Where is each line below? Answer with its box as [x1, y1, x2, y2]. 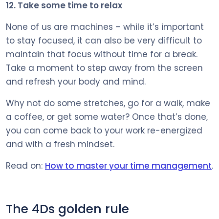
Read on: [6, 159, 45, 172]
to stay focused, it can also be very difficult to [6, 34, 202, 46]
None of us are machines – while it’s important [6, 21, 204, 33]
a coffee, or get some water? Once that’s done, [6, 110, 208, 123]
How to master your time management [45, 159, 212, 172]
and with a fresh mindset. [6, 138, 114, 150]
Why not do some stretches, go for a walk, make [6, 97, 210, 109]
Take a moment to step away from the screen [6, 62, 203, 74]
